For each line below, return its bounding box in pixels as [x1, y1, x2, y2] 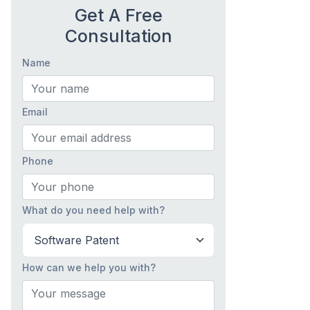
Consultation [64, 26, 172, 47]
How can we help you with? [22, 261, 156, 273]
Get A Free [74, 5, 163, 26]
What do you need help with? [22, 203, 165, 216]
